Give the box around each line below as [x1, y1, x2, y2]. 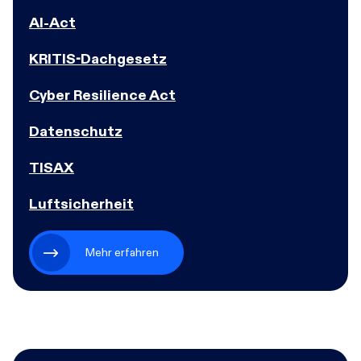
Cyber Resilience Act [29, 86, 176, 104]
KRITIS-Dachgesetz [29, 50, 167, 68]
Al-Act [29, 14, 76, 31]
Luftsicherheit [29, 195, 134, 213]
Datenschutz [29, 122, 122, 140]
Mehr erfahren [85, 245, 159, 259]
